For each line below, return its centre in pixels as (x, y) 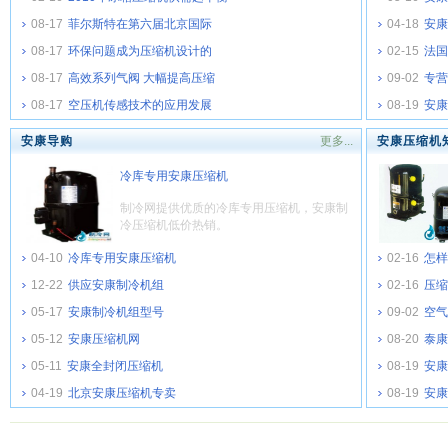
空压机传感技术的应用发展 (140, 105)
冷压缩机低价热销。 (174, 225)
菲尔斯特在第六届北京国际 (140, 24)
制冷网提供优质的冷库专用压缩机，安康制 (234, 208)
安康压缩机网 (104, 339)
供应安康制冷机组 (116, 285)
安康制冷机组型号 (116, 312)
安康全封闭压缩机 (115, 366)
